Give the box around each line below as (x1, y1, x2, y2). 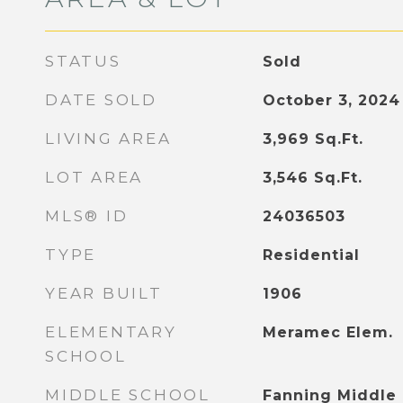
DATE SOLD (45, 91, 157, 109)
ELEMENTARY (45, 323, 177, 341)
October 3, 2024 (262, 92, 400, 109)
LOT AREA (45, 168, 143, 186)
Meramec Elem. (262, 324, 393, 341)
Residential (262, 246, 360, 264)
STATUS (45, 52, 121, 70)
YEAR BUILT (45, 284, 163, 302)
